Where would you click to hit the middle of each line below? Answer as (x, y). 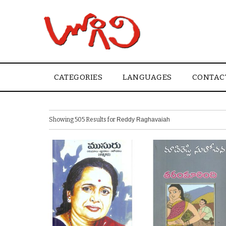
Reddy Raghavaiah (143, 120)
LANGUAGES (147, 77)
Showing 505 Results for (83, 120)
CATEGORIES (78, 77)
